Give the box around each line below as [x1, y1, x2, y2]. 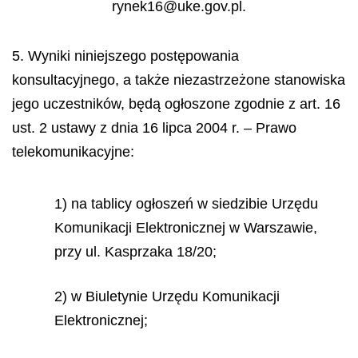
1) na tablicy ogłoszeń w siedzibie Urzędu [54, 195, 318, 212]
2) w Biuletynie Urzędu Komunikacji [54, 288, 280, 304]
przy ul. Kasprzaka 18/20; [54, 243, 217, 260]
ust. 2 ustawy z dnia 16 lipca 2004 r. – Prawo [12, 120, 296, 136]
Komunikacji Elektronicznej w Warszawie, [54, 219, 317, 236]
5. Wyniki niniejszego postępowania [12, 48, 239, 64]
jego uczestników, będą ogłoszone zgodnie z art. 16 [12, 96, 340, 112]
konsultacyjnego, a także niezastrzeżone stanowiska [12, 72, 345, 88]
